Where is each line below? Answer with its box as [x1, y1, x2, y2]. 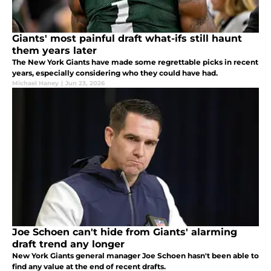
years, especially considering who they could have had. [12, 68, 218, 77]
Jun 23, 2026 [65, 79, 105, 87]
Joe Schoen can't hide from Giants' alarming [12, 226, 237, 238]
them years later [12, 44, 97, 56]
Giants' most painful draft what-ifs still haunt [12, 32, 242, 44]
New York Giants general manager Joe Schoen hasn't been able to [12, 250, 259, 260]
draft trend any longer [12, 238, 125, 250]
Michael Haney [12, 79, 59, 87]
